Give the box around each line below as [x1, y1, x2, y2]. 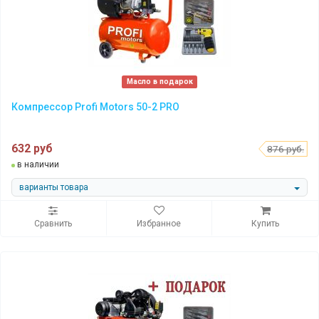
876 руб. [267, 143, 304, 155]
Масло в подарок [126, 77, 193, 87]
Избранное [137, 219, 182, 229]
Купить [251, 219, 280, 229]
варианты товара [19, 182, 88, 192]
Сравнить [34, 219, 73, 229]
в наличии [15, 159, 59, 170]
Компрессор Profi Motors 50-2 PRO [11, 101, 179, 113]
